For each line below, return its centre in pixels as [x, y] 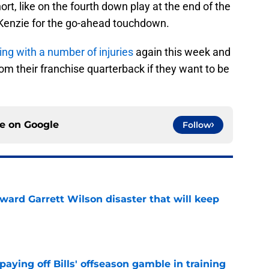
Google [41, 124]
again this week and [182, 52]
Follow [197, 125]
